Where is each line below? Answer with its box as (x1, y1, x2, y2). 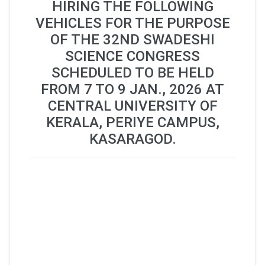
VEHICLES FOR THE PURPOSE (35, 15, 230, 31)
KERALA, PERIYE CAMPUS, (46, 114, 219, 131)
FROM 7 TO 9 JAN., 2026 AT (41, 81, 224, 98)
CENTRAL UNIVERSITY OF (47, 98, 218, 114)
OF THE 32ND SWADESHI (50, 31, 215, 48)
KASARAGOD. (89, 131, 176, 147)
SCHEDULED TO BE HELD (51, 64, 214, 81)
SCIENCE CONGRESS (65, 48, 200, 64)
